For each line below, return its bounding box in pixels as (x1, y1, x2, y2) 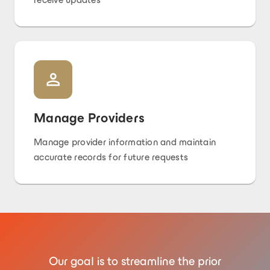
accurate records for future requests (34, 152, 188, 162)
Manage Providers (34, 111, 145, 125)
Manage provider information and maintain (34, 137, 216, 147)
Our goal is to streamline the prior (49, 254, 221, 268)
